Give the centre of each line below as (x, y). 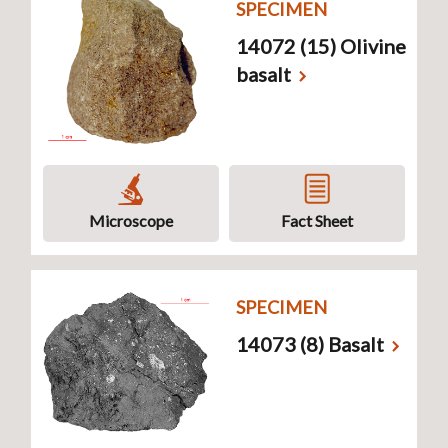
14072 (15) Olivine (321, 45)
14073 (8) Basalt (310, 343)
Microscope (131, 220)
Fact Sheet (317, 220)
